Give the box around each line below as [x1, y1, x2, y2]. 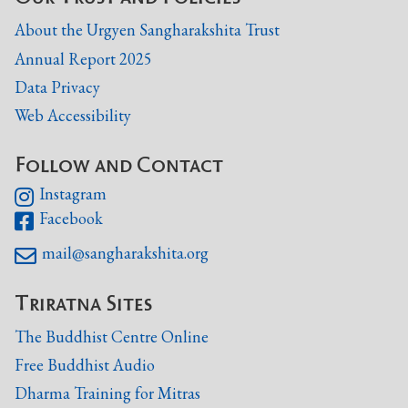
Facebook [39, 208, 104, 229]
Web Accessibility [15, 104, 131, 126]
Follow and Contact [15, 147, 223, 179]
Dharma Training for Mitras [15, 382, 200, 404]
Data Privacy [15, 76, 100, 97]
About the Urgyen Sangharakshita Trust [15, 19, 280, 41]
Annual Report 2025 [15, 47, 152, 69]
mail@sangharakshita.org [42, 241, 209, 263]
